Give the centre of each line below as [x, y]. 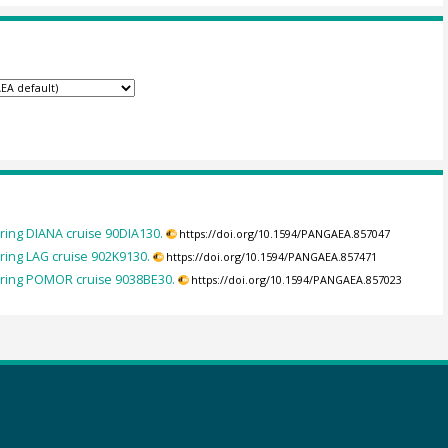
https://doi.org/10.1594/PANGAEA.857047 [285, 233]
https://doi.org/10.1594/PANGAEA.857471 [272, 257]
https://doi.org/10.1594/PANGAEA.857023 [297, 280]
